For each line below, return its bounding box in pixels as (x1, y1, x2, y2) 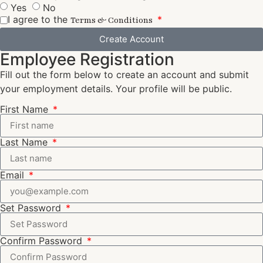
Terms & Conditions (70, 14, 153, 26)
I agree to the (8, 13, 70, 25)
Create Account (99, 33, 164, 45)
